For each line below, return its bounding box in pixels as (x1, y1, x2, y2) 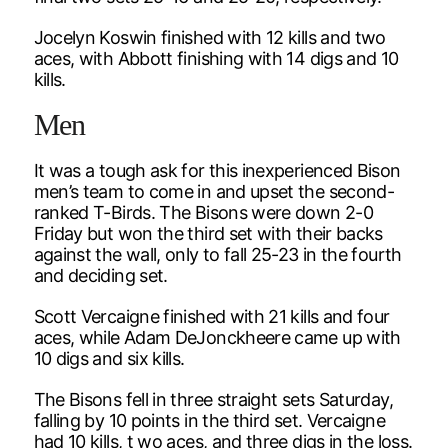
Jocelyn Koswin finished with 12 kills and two (33, 27, 386, 49)
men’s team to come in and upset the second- (33, 181, 395, 203)
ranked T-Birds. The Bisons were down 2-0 (33, 202, 373, 224)
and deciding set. (33, 265, 168, 287)
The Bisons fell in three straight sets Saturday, (33, 389, 393, 411)
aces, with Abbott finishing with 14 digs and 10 (33, 48, 399, 70)
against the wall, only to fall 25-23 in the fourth (33, 244, 402, 266)
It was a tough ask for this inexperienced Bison (33, 160, 401, 182)
